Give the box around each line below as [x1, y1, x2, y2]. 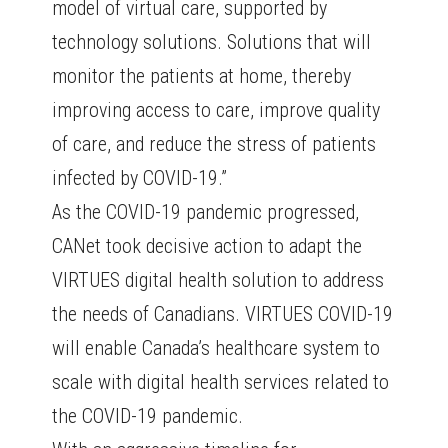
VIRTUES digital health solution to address [52, 268, 385, 293]
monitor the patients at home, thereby [52, 64, 352, 89]
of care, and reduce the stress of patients [52, 132, 377, 157]
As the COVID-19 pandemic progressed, [52, 200, 360, 225]
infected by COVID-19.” [52, 166, 228, 191]
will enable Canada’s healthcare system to [52, 336, 381, 361]
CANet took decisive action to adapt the [52, 234, 363, 259]
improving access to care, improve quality [52, 98, 381, 123]
